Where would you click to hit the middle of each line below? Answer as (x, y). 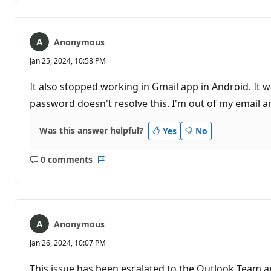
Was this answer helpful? (91, 131)
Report (114, 165)
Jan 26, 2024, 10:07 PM (68, 243)
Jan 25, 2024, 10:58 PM (68, 60)
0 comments (66, 160)
